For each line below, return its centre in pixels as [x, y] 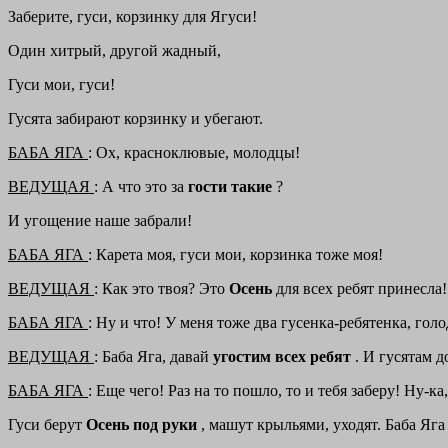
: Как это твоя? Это [161, 289]
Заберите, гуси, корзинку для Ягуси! [132, 17]
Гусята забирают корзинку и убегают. [135, 119]
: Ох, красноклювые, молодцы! [194, 153]
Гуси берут [47, 425]
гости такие [232, 187]
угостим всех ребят [284, 357]
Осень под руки [143, 425]
